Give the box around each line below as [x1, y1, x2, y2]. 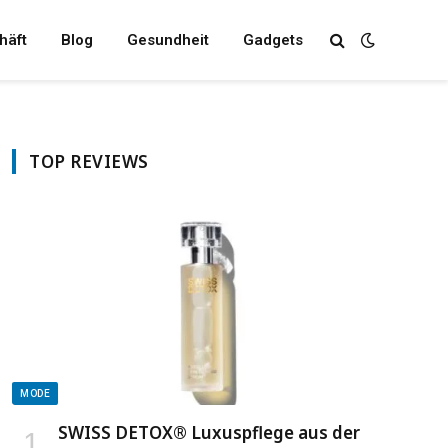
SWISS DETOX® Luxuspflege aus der [58, 420, 360, 444]
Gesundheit [126, 31, 209, 49]
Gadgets [242, 31, 303, 49]
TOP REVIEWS [29, 150, 149, 173]
